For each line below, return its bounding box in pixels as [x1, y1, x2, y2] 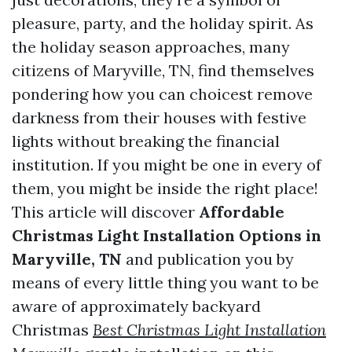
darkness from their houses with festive [12, 108, 306, 127]
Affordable [199, 202, 284, 222]
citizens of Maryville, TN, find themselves [12, 60, 314, 80]
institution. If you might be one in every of [12, 155, 321, 174]
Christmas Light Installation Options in [12, 225, 321, 245]
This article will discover [12, 202, 199, 222]
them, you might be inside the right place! [12, 178, 318, 198]
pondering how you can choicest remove [12, 84, 313, 104]
